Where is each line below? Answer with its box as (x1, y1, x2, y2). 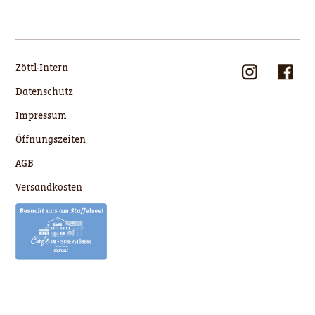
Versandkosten (15, 182, 83, 193)
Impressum (15, 110, 67, 121)
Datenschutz (15, 86, 74, 97)
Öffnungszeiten (15, 134, 86, 145)
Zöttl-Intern (15, 63, 69, 73)
